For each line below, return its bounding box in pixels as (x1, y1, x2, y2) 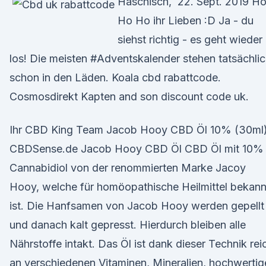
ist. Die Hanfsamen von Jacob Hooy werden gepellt (9, 199, 264, 212)
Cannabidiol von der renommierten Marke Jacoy (9, 161, 246, 174)
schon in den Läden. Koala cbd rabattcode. (9, 71, 221, 84)
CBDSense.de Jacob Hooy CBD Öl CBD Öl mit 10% (9, 142, 264, 155)
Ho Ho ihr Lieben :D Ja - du (118, 14, 254, 27)
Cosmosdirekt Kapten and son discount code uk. (9, 90, 249, 103)
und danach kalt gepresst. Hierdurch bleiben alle (9, 218, 246, 231)
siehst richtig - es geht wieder (118, 33, 262, 46)
